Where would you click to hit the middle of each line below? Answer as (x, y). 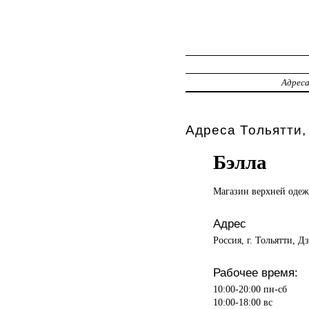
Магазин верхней (250, 191)
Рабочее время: (255, 272)
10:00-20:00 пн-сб (250, 289)
